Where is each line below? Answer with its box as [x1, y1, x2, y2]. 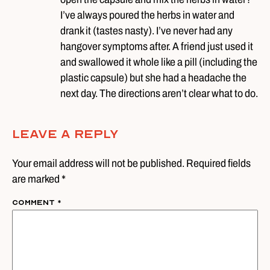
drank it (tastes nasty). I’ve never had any [60, 25, 233, 37]
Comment [12, 198, 57, 207]
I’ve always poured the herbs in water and [60, 9, 234, 21]
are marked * [12, 173, 66, 185]
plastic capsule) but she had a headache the [60, 72, 246, 84]
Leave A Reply [12, 127, 119, 141]
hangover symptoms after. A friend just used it [60, 40, 253, 52]
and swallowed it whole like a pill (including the [60, 56, 257, 68]
